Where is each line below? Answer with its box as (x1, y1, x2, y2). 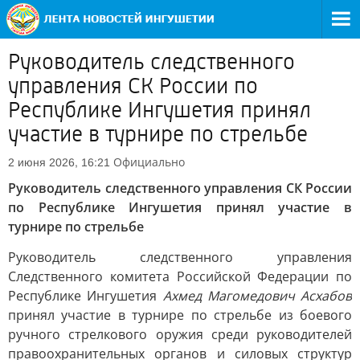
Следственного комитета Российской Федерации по (8, 268, 352, 285)
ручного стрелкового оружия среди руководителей (8, 325, 352, 343)
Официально (113, 154, 185, 170)
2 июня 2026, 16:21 (8, 156, 110, 169)
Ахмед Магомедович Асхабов (162, 287, 352, 305)
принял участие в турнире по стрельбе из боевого (8, 306, 352, 324)
